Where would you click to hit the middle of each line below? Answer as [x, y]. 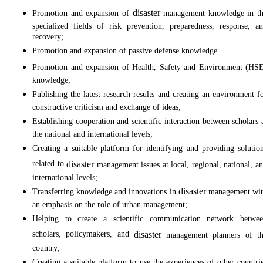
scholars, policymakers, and [83, 235]
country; [46, 249]
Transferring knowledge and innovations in [105, 192]
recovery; [48, 37]
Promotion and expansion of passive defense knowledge [125, 51]
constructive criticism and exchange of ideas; [107, 108]
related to [50, 164]
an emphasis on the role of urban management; [110, 205]
